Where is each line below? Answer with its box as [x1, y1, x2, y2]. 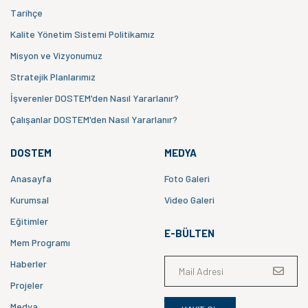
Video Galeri [164, 193, 214, 206]
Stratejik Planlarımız [10, 70, 96, 82]
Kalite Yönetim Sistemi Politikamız [10, 27, 155, 40]
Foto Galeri [164, 172, 210, 184]
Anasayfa [10, 172, 52, 184]
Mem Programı [10, 236, 70, 248]
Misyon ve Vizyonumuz [10, 49, 102, 61]
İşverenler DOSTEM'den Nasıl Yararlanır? [10, 91, 179, 104]
